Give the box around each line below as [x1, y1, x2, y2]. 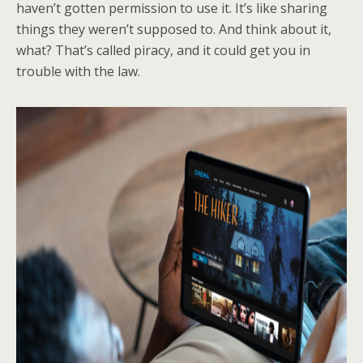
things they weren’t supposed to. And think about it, [16, 20, 331, 38]
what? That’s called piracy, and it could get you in [16, 41, 310, 59]
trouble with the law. [16, 62, 143, 80]
